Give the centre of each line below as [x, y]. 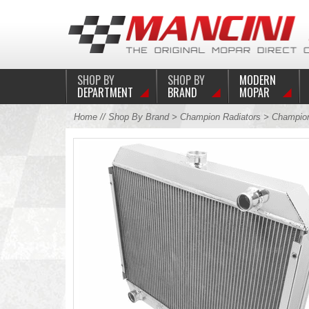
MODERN [257, 80]
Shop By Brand [138, 117]
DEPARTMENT [105, 92]
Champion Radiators [220, 117]
